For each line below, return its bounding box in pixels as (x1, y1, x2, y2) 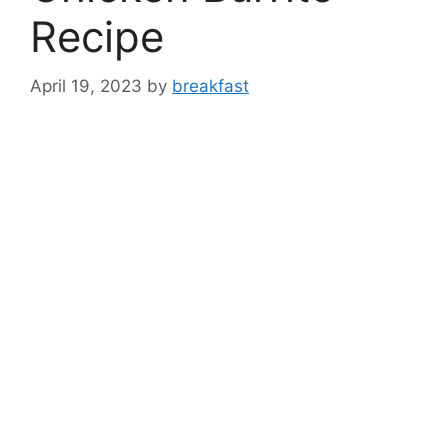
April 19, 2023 (30, 75, 142, 96)
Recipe (30, 11, 164, 63)
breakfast (172, 75, 249, 96)
